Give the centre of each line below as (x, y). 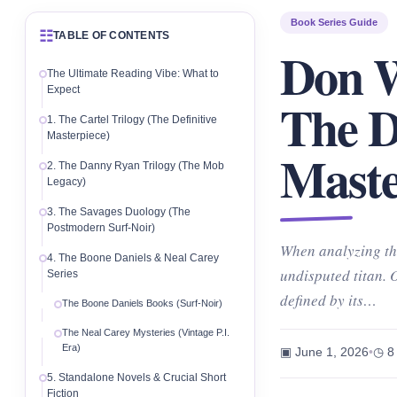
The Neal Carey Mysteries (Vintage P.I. (146, 332)
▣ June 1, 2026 (324, 352)
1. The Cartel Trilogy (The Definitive (132, 120)
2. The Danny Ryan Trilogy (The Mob (136, 166)
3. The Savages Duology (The (119, 212)
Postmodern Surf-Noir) (101, 228)
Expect (63, 90)
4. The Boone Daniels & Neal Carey (133, 258)
